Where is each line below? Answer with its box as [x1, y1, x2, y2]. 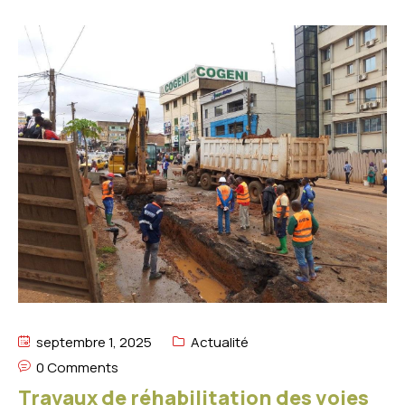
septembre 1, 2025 [33, 333, 152, 353]
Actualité [191, 333, 249, 353]
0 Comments [36, 358, 118, 378]
